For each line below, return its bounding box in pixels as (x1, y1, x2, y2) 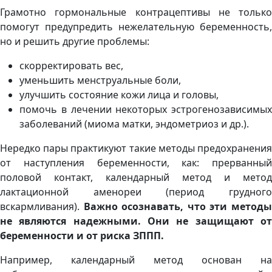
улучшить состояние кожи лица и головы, (19, 88, 221, 102)
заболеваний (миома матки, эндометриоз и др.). (19, 117, 254, 131)
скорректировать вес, (19, 59, 123, 73)
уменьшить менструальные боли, (19, 73, 183, 87)
